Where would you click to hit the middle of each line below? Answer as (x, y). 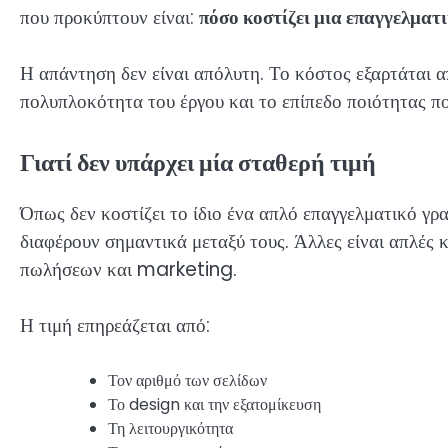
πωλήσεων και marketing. (128, 269)
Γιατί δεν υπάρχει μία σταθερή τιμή (198, 162)
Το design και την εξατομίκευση (214, 404)
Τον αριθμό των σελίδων (187, 380)
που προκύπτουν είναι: (109, 17)
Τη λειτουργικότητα (170, 428)
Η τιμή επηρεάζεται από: (115, 326)
